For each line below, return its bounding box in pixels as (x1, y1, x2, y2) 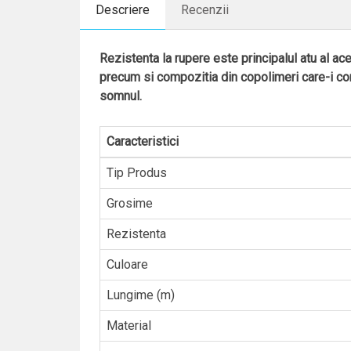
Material (107, 318, 151, 333)
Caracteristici (107, 134, 179, 149)
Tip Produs (107, 165, 167, 180)
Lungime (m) (107, 288, 175, 302)
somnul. (100, 89, 142, 103)
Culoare (107, 257, 148, 272)
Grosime (107, 196, 153, 211)
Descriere (96, 2, 150, 17)
